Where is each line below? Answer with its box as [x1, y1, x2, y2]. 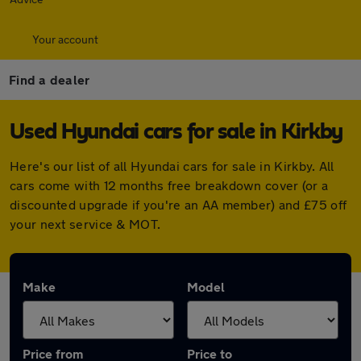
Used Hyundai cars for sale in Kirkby [10, 121, 342, 143]
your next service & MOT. [10, 216, 161, 231]
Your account [32, 32, 98, 46]
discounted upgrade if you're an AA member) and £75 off [10, 197, 347, 212]
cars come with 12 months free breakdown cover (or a [10, 177, 329, 193]
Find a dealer [9, 72, 90, 87]
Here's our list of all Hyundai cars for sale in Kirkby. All [10, 158, 334, 173]
